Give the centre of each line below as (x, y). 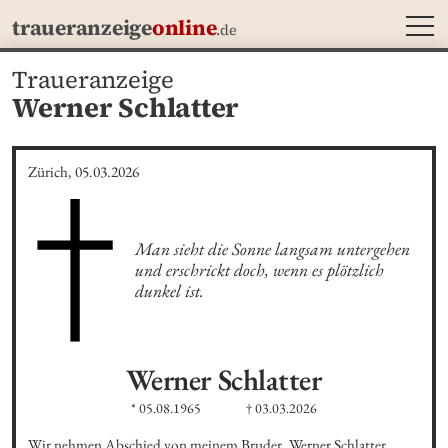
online (184, 27)
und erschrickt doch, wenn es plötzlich (259, 269)
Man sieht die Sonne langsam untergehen (272, 248)
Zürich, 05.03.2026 (83, 171)
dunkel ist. (169, 290)
